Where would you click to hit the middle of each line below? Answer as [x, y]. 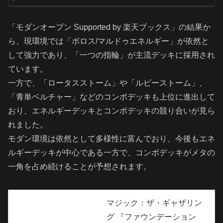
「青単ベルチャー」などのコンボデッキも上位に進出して [111, 97]
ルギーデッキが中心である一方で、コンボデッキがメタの [111, 153]
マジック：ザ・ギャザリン [154, 203]
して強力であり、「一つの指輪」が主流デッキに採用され [111, 55]
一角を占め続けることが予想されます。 [80, 167]
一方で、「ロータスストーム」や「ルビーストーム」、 [108, 83]
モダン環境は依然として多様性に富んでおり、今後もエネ [111, 139]
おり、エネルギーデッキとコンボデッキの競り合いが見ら [111, 111]
